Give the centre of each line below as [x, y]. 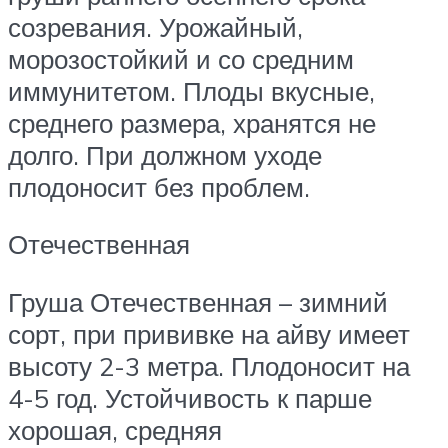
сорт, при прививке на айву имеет [209, 333]
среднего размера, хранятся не [192, 122]
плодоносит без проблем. [159, 186]
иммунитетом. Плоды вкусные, [191, 90]
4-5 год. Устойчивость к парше [190, 397]
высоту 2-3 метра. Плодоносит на [209, 365]
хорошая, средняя [115, 429]
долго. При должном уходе [165, 154]
